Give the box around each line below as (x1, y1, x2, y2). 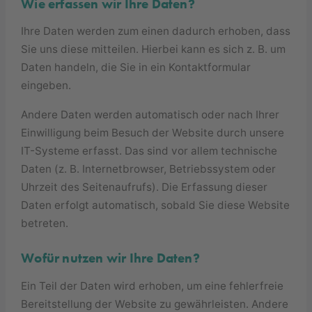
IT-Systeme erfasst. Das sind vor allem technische (21, 143, 278, 157)
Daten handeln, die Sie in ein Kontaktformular (21, 61, 251, 75)
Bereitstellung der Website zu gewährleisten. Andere (21, 297, 289, 311)
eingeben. (21, 79, 72, 93)
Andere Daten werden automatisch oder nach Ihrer (21, 107, 280, 121)
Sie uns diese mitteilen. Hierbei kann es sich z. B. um (21, 42, 286, 56)
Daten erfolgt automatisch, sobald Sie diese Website (21, 198, 290, 212)
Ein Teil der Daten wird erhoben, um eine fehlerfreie (21, 279, 284, 292)
